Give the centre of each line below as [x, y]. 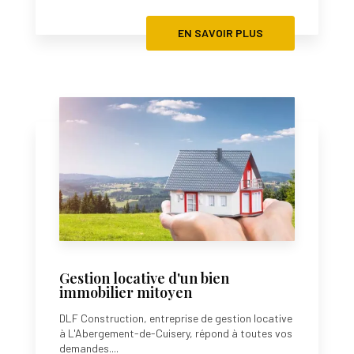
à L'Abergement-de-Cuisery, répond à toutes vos [176, 333]
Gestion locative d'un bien [144, 277]
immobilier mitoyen [126, 292]
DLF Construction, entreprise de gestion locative [176, 318]
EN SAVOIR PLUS [220, 33]
